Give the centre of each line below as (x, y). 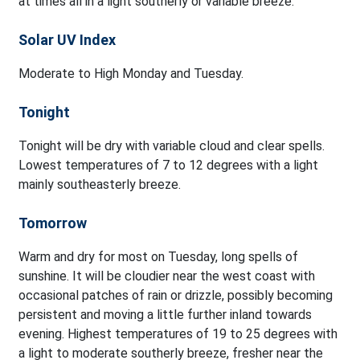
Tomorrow (53, 223)
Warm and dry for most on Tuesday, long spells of (158, 257)
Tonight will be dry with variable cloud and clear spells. (172, 146)
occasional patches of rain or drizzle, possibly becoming (176, 296)
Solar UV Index (67, 40)
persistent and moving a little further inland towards (165, 315)
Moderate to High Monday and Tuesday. (131, 74)
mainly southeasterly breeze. (100, 185)
